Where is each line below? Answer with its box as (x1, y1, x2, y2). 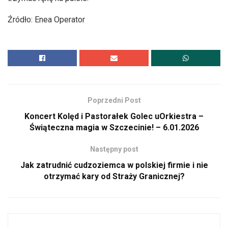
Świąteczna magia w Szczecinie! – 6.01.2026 (29, 122, 199, 132)
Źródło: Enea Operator (8, 14, 85, 24)
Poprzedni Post (87, 96, 141, 104)
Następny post (90, 145, 138, 153)
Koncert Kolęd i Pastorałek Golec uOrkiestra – (24, 111, 204, 121)
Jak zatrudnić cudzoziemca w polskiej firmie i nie (20, 160, 208, 170)
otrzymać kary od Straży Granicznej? (43, 171, 185, 181)
